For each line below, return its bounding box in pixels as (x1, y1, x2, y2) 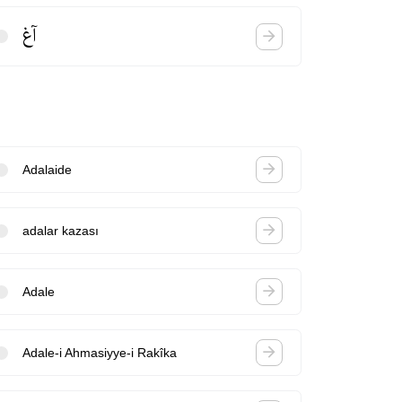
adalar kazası (22, 223, 100, 238)
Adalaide (22, 162, 73, 177)
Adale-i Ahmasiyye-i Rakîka (22, 345, 178, 360)
